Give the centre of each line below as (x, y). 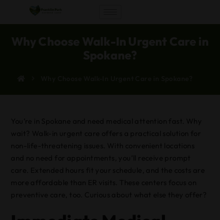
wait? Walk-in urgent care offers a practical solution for (106, 133)
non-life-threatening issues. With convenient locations (103, 146)
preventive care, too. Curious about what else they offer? (109, 195)
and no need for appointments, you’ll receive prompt (101, 158)
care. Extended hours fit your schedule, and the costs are (108, 170)
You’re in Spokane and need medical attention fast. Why (107, 121)
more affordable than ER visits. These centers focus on (104, 182)
